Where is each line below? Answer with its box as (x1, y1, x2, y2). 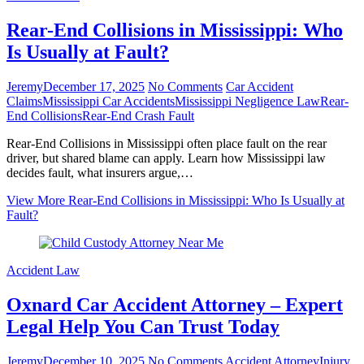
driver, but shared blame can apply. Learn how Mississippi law (6, 150, 326, 165)
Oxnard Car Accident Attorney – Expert (6, 293, 343, 315)
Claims (6, 93, 42, 108)
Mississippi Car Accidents (42, 93, 175, 108)
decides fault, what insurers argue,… (6, 165, 193, 180)
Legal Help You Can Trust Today (6, 315, 279, 337)
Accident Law (6, 262, 80, 277)
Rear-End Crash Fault (82, 108, 194, 123)
